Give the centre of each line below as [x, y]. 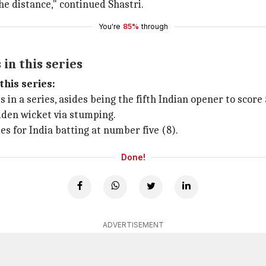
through [154, 26]
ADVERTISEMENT [133, 225]
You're [109, 26]
